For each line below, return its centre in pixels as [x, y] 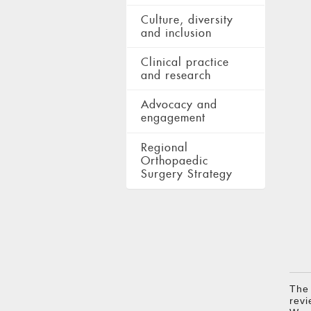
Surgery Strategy [187, 174]
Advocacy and [179, 105]
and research [176, 76]
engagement [173, 118]
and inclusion [176, 33]
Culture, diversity [187, 19]
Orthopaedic [175, 160]
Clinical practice [185, 62]
